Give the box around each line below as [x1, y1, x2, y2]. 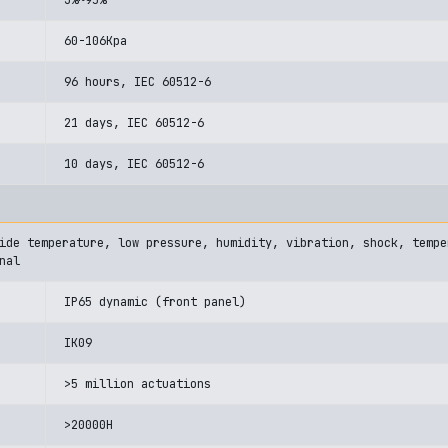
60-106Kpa [64, 33, 127, 49]
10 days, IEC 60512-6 [64, 156, 204, 172]
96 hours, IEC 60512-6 [64, 74, 211, 90]
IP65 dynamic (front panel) [64, 294, 246, 310]
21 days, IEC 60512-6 [64, 115, 204, 131]
